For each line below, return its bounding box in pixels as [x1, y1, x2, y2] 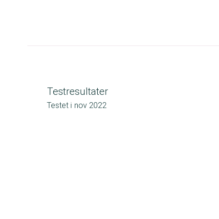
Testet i [47, 101, 72, 110]
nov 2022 [74, 101, 107, 110]
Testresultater [47, 86, 108, 97]
